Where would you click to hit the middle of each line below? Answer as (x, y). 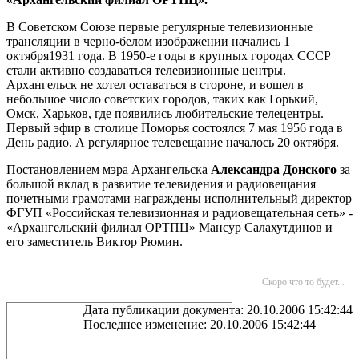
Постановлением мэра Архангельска (109, 169)
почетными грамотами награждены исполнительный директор (179, 198)
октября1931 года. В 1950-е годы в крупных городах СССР (169, 56)
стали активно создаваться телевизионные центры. (146, 70)
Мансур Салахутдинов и (266, 227)
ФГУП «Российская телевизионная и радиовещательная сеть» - (179, 213)
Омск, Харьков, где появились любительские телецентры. (165, 113)
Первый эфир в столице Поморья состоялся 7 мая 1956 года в (175, 128)
